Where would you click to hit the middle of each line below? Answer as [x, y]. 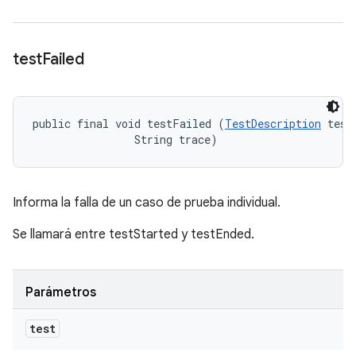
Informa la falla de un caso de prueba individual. [147, 203]
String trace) [125, 139]
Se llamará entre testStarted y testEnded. [133, 234]
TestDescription [273, 124]
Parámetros [61, 292]
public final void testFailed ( [129, 124]
